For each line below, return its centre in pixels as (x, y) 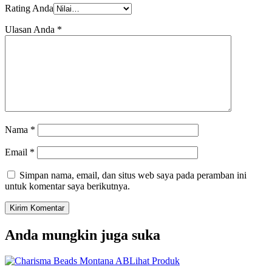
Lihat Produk (155, 261)
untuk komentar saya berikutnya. (67, 186)
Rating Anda (29, 8)
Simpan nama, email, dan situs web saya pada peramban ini (133, 175)
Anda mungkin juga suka (83, 235)
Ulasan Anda (31, 30)
